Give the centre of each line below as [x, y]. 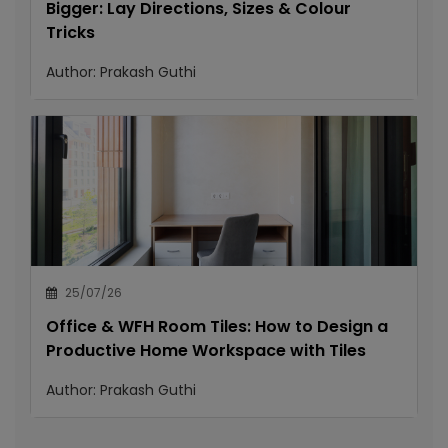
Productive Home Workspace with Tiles [206, 350]
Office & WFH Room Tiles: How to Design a [217, 326]
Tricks [70, 32]
